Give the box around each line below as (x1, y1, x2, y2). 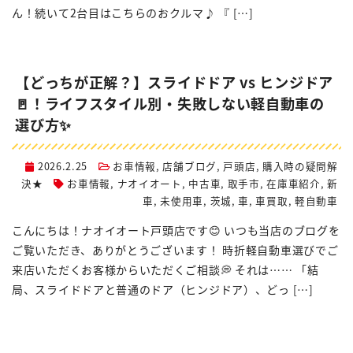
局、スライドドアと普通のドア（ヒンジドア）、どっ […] (12, 281, 314, 298)
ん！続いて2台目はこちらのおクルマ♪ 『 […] (12, 4, 254, 20)
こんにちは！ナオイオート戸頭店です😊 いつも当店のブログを (12, 222, 340, 239)
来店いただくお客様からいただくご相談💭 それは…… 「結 (12, 262, 319, 278)
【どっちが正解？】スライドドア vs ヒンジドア (15, 72, 333, 93)
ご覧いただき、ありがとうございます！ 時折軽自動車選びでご (12, 242, 339, 258)
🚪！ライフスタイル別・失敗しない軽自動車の (15, 93, 325, 114)
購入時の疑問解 (262, 158, 338, 174)
